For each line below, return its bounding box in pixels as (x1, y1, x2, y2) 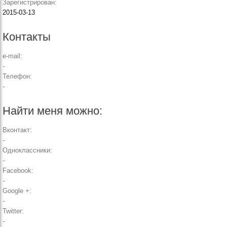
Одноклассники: (3, 146, 52, 154)
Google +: (3, 187, 31, 195)
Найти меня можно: (3, 104, 102, 117)
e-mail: (3, 52, 22, 60)
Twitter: (3, 207, 24, 215)
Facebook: (3, 167, 33, 174)
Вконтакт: (3, 126, 32, 134)
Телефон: (3, 72, 32, 80)
